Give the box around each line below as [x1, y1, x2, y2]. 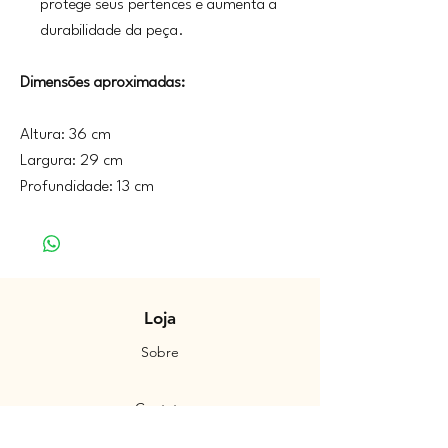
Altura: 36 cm [20, 126, 111, 143]
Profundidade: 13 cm [20, 178, 154, 195]
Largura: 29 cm [20, 152, 123, 169]
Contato [134, 398, 186, 417]
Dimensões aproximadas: [20, 74, 185, 91]
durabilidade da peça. [40, 22, 184, 39]
